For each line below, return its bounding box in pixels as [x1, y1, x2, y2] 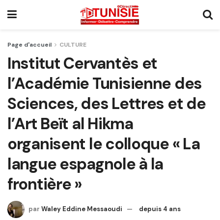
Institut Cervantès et [7, 53, 158, 74]
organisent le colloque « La [7, 134, 200, 154]
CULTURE [59, 41, 86, 49]
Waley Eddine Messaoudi [41, 204, 122, 213]
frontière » [7, 174, 82, 194]
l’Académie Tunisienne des [7, 73, 202, 94]
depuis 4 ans [139, 204, 181, 213]
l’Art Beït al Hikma [7, 113, 133, 134]
